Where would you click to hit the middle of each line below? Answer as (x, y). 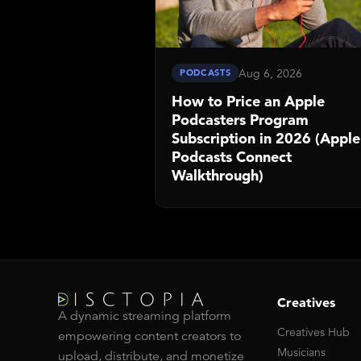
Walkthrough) (218, 175)
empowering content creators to (149, 336)
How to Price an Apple (248, 101)
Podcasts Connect (232, 157)
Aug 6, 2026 (271, 73)
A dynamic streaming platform (145, 316)
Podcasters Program (240, 120)
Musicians (301, 352)
